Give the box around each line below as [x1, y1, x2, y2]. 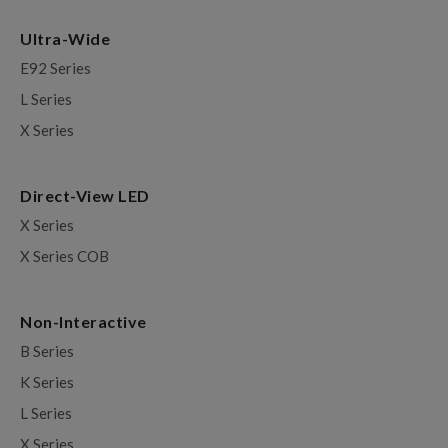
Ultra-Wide [20, 29, 110, 49]
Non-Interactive [20, 312, 147, 332]
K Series [20, 373, 74, 392]
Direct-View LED [20, 186, 153, 206]
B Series [20, 342, 74, 361]
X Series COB [20, 247, 109, 266]
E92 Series [20, 59, 91, 78]
